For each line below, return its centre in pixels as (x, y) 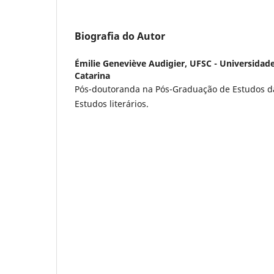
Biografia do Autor (120, 36)
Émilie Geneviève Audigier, (132, 63)
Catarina (92, 75)
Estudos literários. (112, 103)
